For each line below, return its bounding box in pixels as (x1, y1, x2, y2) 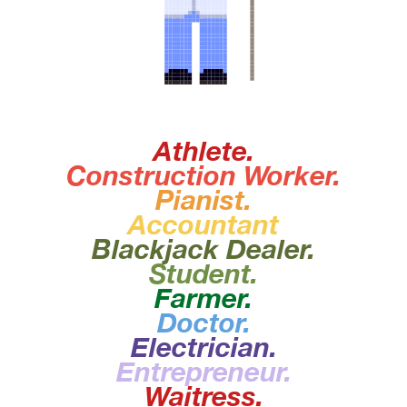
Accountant (128, 208, 279, 242)
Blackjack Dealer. (92, 233, 315, 266)
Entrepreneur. (115, 355, 292, 389)
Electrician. (130, 331, 277, 364)
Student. (149, 257, 258, 291)
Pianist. (155, 184, 252, 217)
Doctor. (156, 306, 251, 340)
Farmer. (154, 282, 253, 315)
